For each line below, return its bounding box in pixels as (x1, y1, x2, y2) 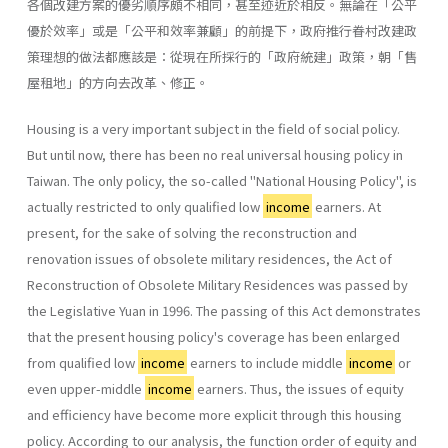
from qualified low (27, 352, 138, 372)
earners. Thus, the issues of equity (194, 378, 405, 398)
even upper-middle (27, 378, 145, 398)
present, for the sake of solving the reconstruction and (27, 222, 357, 242)
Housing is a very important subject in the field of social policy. (27, 118, 400, 138)
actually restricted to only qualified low (27, 196, 263, 216)
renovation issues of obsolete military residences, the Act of (27, 248, 392, 268)
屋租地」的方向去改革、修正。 (27, 72, 209, 92)
